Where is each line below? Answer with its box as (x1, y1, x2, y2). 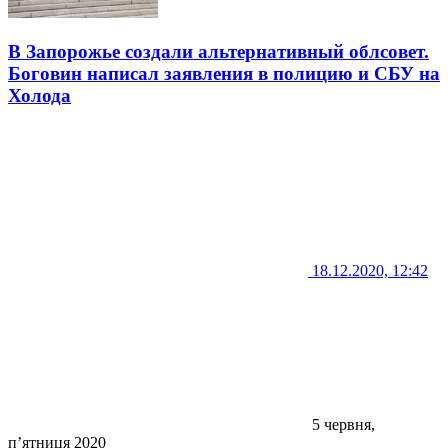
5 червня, (308, 415, 375, 433)
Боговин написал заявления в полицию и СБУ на (8, 63, 440, 85)
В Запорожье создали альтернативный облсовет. (8, 41, 429, 63)
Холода (8, 85, 71, 107)
